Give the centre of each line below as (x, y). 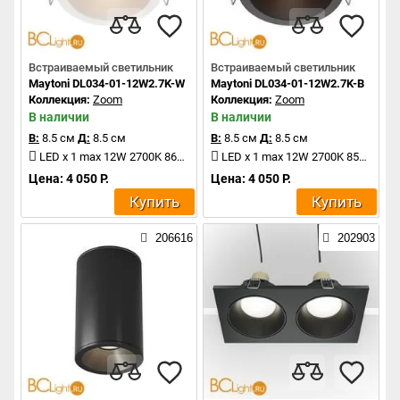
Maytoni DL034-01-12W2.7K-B (287, 84)
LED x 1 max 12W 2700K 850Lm (290, 157)
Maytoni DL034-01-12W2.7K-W (107, 84)
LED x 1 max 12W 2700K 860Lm (108, 157)
